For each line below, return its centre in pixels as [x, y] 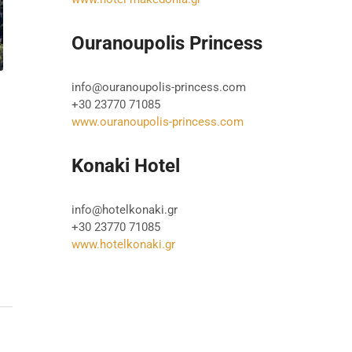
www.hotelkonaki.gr [123, 244]
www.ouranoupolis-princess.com [158, 121]
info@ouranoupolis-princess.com [159, 87]
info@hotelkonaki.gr [125, 209]
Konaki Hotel [126, 165]
